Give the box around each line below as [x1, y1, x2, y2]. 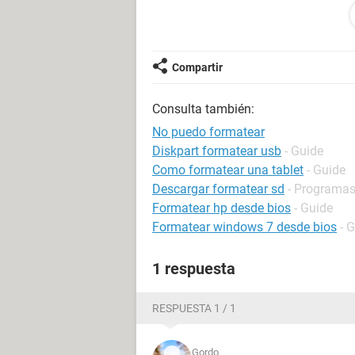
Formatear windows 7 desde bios [152, 219, 337, 235]
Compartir [172, 61, 223, 74]
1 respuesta [152, 259, 235, 278]
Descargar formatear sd [152, 181, 284, 197]
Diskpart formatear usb [152, 143, 281, 158]
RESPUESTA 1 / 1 [152, 302, 236, 315]
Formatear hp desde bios [152, 200, 291, 216]
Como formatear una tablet [152, 162, 303, 177]
